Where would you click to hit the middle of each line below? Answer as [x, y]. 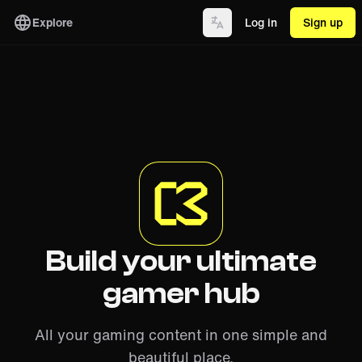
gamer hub [181, 294]
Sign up [323, 22]
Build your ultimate [181, 261]
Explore [53, 22]
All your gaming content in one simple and [181, 335]
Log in [261, 22]
